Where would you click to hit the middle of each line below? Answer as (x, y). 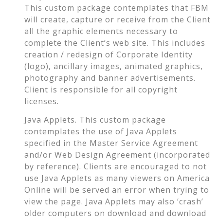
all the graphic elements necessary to (101, 31)
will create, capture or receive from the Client (118, 19)
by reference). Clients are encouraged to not (116, 167)
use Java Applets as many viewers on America (117, 178)
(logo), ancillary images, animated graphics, (114, 66)
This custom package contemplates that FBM (117, 8)
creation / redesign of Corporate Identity (109, 54)
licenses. (42, 101)
